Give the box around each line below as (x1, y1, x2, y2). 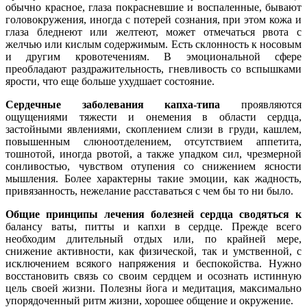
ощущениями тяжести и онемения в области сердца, (5, 111, 302, 123)
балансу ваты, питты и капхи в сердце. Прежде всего (5, 221, 302, 233)
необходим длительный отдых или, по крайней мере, (5, 233, 302, 245)
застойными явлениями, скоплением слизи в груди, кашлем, (5, 123, 302, 136)
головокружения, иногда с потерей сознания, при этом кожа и (5, 14, 302, 26)
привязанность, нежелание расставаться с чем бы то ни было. (5, 185, 293, 197)
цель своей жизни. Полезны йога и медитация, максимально (5, 282, 302, 295)
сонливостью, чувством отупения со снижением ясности (5, 160, 302, 173)
